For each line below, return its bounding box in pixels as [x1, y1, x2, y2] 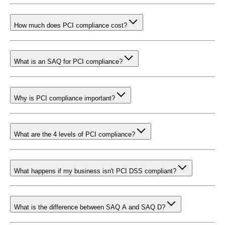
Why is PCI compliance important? [14, 94, 115, 102]
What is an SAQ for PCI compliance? [14, 58, 123, 66]
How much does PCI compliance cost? [14, 21, 127, 29]
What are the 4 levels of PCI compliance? [14, 131, 135, 139]
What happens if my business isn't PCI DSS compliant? [14, 167, 176, 175]
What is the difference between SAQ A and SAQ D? [14, 203, 165, 211]
